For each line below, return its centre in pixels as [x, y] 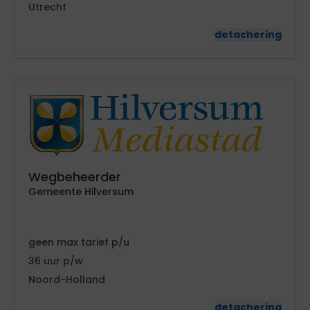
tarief [96, 242]
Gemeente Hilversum [81, 192]
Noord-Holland [67, 280]
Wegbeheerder [75, 177]
